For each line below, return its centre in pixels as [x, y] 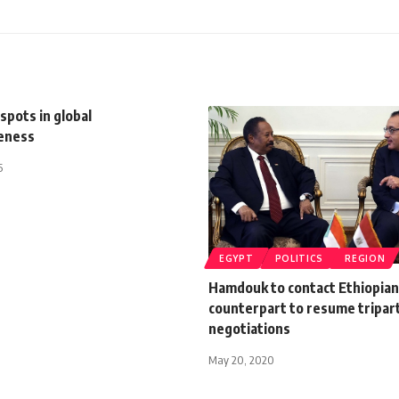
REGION [365, 258]
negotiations [249, 328]
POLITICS [299, 258]
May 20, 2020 [241, 359]
